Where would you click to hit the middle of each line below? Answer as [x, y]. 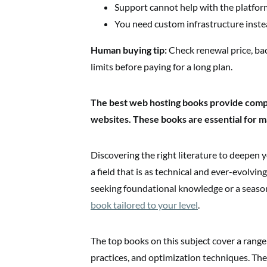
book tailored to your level [144, 204]
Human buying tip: [129, 49]
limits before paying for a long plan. [162, 66]
